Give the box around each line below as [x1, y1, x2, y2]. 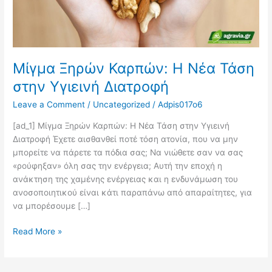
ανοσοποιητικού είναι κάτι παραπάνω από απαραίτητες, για [13, 187, 253, 197]
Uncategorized [93, 100, 151, 110]
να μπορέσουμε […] [13, 200, 91, 211]
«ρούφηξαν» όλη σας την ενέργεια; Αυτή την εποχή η [13, 160, 223, 171]
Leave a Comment [13, 100, 86, 110]
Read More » [13, 226, 63, 237]
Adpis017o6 [158, 100, 203, 110]
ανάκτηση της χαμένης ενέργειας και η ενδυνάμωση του [13, 174, 239, 184]
